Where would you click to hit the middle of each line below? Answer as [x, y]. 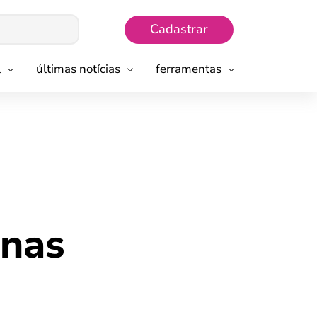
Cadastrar [179, 29]
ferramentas [188, 69]
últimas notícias [79, 69]
